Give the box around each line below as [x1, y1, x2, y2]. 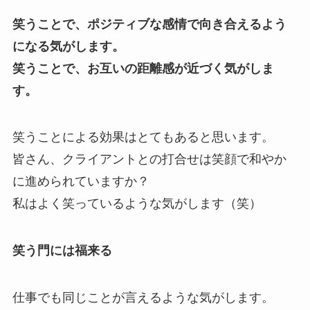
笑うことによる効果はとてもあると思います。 [12, 130, 274, 145]
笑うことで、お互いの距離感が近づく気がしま [12, 61, 274, 75]
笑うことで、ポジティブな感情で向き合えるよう [12, 17, 286, 31]
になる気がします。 [12, 39, 125, 53]
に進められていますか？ [12, 174, 149, 189]
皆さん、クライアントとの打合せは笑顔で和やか [12, 152, 286, 167]
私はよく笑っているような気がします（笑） [12, 197, 262, 211]
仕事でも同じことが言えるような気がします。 [12, 291, 274, 305]
